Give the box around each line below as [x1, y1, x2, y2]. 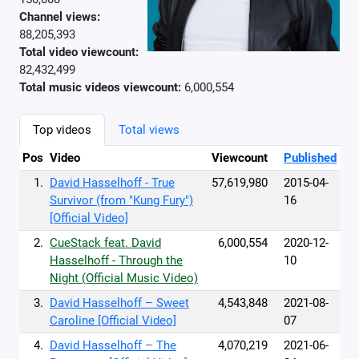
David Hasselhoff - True [50, 175, 175, 190]
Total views [119, 123, 179, 137]
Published [284, 151, 337, 165]
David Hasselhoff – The [50, 338, 176, 353]
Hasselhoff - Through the [50, 253, 183, 268]
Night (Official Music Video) [50, 271, 198, 285]
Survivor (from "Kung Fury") [50, 193, 193, 208]
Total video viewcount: [19, 45, 139, 59]
